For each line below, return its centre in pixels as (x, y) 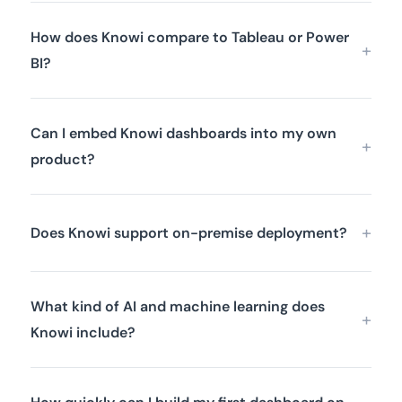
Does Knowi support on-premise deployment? (189, 233)
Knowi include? (83, 333)
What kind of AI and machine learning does (178, 307)
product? (63, 160)
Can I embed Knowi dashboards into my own (184, 134)
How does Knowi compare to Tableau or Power (190, 38)
